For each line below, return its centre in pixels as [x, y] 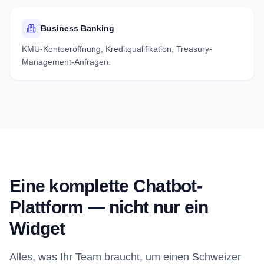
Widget [37, 228]
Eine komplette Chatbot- [106, 186]
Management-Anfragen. [66, 62]
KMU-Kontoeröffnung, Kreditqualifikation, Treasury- [117, 49]
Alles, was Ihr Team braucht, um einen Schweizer [125, 257]
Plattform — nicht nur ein [109, 207]
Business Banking [77, 28]
